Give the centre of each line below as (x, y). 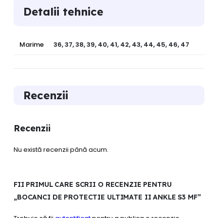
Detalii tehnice (63, 12)
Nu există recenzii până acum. (61, 149)
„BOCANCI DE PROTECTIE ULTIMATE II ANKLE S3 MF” (107, 197)
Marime (32, 45)
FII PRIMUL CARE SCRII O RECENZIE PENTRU (93, 185)
